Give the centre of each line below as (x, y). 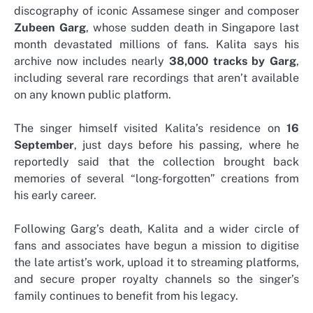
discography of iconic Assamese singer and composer (156, 10)
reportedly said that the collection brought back (156, 161)
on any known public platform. (93, 94)
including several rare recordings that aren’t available (156, 78)
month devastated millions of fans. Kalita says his (156, 44)
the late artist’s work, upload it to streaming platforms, (156, 262)
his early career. (55, 195)
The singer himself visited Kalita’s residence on (150, 128)
